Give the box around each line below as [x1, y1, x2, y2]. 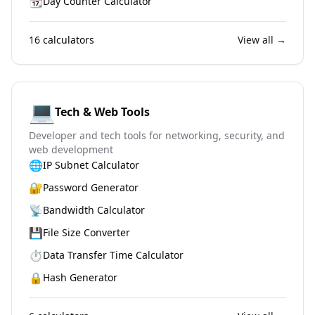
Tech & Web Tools [55, 104, 150, 120]
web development [29, 143, 113, 156]
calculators [40, 33, 94, 46]
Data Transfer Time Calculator [43, 248, 184, 262]
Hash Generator [43, 271, 117, 284]
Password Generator [43, 181, 139, 194]
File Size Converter [43, 226, 130, 239]
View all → [238, 33, 286, 46]
